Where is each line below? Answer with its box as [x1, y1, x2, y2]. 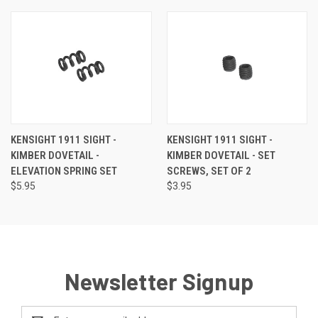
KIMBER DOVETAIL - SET [166, 149, 275, 163]
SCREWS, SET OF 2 [166, 165, 251, 178]
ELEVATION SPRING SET [11, 165, 117, 178]
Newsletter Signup [64, 268, 254, 295]
